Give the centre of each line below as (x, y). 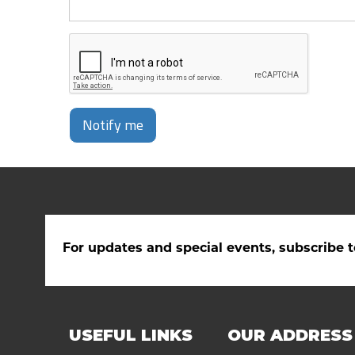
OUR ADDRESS (290, 335)
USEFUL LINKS (131, 335)
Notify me (113, 125)
